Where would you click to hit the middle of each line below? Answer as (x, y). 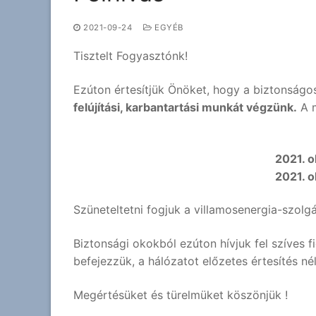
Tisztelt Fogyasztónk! (130, 56)
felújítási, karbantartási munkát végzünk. (185, 107)
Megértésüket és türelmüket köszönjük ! (181, 294)
